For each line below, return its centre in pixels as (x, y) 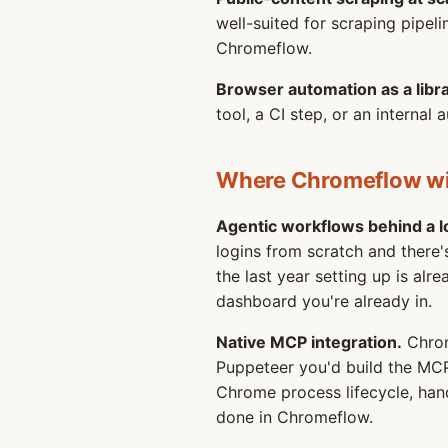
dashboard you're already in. (324, 301)
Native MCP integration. (309, 342)
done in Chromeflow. (294, 417)
